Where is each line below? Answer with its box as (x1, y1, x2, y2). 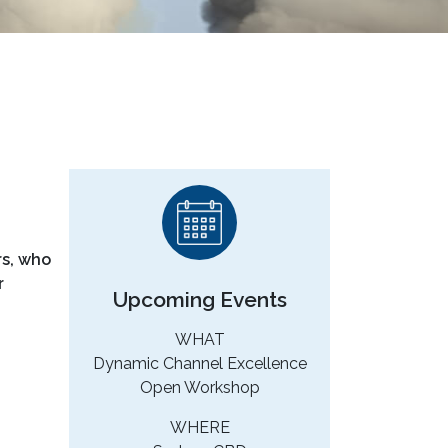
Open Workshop (139, 378, 260, 398)
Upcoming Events (112, 287, 287, 313)
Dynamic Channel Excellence (92, 354, 307, 374)
